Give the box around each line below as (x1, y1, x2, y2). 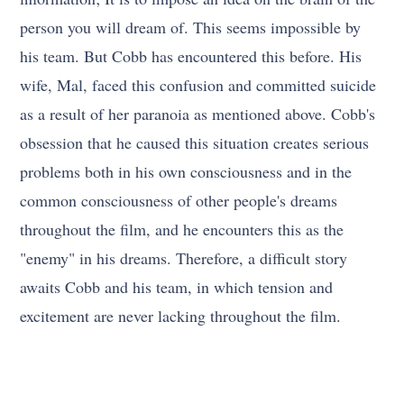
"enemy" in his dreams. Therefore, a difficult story (20, 246, 348, 269)
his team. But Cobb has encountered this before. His (20, 44, 363, 67)
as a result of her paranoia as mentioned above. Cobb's (20, 102, 376, 124)
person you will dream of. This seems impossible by (20, 15, 362, 38)
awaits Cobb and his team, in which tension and (20, 275, 334, 298)
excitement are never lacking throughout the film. (20, 304, 342, 326)
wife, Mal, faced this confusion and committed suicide (20, 73, 377, 96)
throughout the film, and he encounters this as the (20, 217, 344, 240)
